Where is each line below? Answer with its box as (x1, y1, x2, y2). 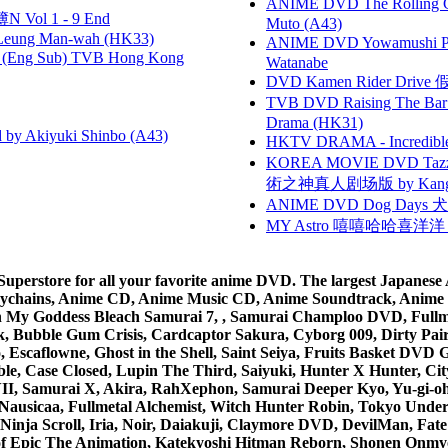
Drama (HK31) (266, 113, 363, 131)
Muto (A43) (266, 14, 342, 32)
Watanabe (266, 53, 328, 71)
